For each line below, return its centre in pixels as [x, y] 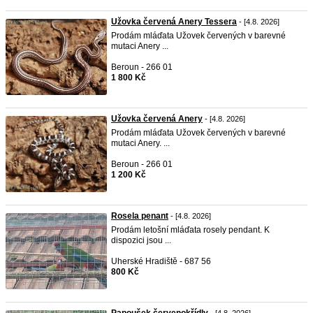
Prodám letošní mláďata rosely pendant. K [190, 230]
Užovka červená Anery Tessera [174, 22]
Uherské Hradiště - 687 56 [161, 261]
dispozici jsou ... [141, 240]
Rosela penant [140, 216]
